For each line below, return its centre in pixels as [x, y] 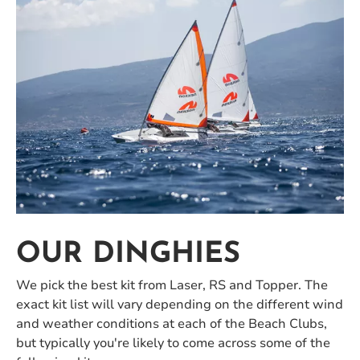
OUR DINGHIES [128, 255]
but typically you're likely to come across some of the [173, 344]
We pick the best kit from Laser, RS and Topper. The [172, 286]
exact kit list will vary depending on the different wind [180, 305]
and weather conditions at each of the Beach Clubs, [172, 324]
